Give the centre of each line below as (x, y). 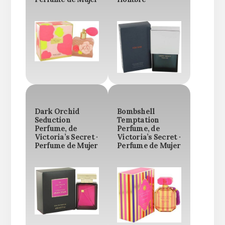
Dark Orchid (57, 111)
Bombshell (136, 111)
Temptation (138, 120)
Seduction (52, 120)
